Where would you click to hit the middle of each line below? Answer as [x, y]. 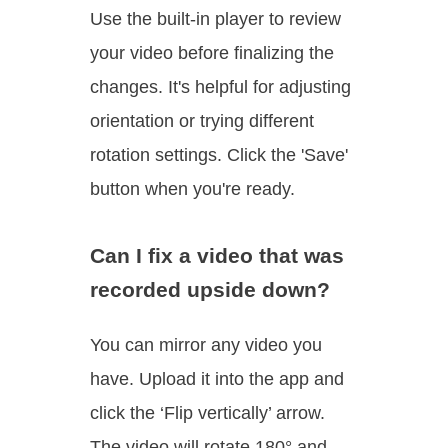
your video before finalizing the [212, 52]
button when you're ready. [192, 188]
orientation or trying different [202, 120]
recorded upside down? [210, 290]
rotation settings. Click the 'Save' [219, 154]
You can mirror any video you [206, 345]
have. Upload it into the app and [217, 379]
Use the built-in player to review [215, 18]
